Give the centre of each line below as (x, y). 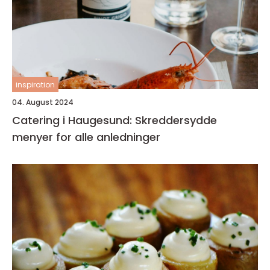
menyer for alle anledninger (86, 137)
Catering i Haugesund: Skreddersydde (115, 120)
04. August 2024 (43, 102)
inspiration (35, 85)
